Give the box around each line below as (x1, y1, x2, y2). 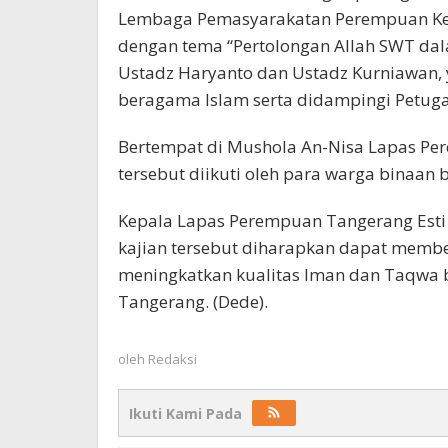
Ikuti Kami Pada (129, 404, 242, 423)
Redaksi (148, 350, 197, 368)
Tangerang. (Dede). (118, 290, 268, 313)
